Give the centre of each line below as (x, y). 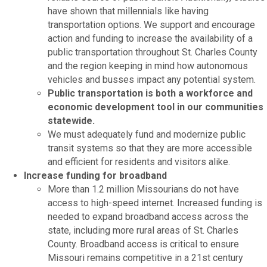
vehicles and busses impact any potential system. (152, 79)
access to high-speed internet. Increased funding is (155, 203)
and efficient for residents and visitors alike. (139, 162)
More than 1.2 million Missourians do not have (143, 189)
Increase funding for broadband (95, 175)
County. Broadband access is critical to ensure (143, 244)
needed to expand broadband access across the (148, 216)
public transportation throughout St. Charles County (153, 52)
